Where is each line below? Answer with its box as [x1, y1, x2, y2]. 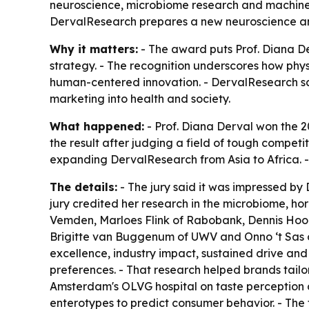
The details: [50, 179, 117, 194]
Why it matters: [50, 41, 138, 56]
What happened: [50, 119, 144, 133]
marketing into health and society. [50, 91, 230, 106]
